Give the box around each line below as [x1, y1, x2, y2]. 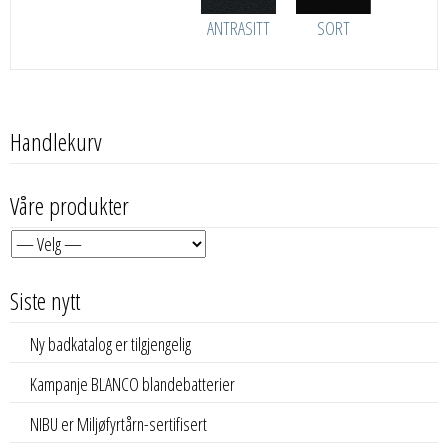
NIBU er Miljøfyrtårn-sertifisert [30, 412, 207, 437]
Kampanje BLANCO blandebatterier [30, 372, 235, 397]
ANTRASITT [207, 15, 271, 40]
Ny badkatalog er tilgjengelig [30, 332, 191, 357]
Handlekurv [10, 124, 102, 158]
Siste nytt [10, 284, 80, 318]
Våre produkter [10, 188, 129, 222]
